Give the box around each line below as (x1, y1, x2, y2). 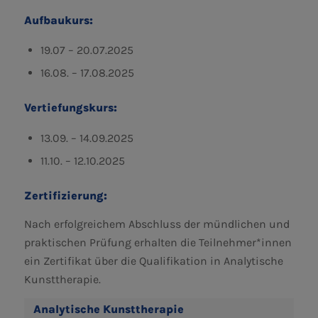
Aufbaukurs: (23, 13, 93, 27)
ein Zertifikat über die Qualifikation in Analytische (23, 253, 283, 268)
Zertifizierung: (23, 188, 107, 202)
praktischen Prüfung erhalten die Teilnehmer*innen (23, 235, 292, 249)
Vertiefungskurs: (23, 101, 117, 115)
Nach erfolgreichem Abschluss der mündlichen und (23, 216, 290, 231)
